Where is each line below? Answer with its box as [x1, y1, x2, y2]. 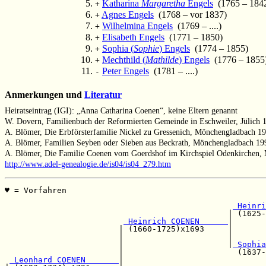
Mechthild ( [102, 55, 145, 65]
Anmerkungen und [5, 90, 84, 100]
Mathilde [145, 55, 179, 65]
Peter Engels [102, 66, 149, 77]
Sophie [134, 43, 159, 54]
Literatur [84, 90, 122, 100]
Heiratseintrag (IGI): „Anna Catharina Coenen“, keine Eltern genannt [5, 105, 237, 115]
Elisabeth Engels [102, 32, 164, 43]
